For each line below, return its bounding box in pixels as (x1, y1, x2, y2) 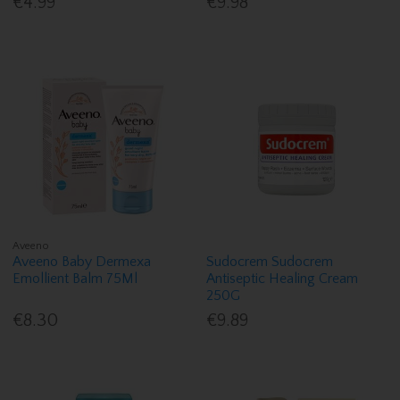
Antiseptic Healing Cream (206, 270, 359, 287)
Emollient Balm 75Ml (12, 270, 138, 287)
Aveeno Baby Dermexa (12, 253, 152, 270)
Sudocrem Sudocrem (206, 253, 334, 270)
